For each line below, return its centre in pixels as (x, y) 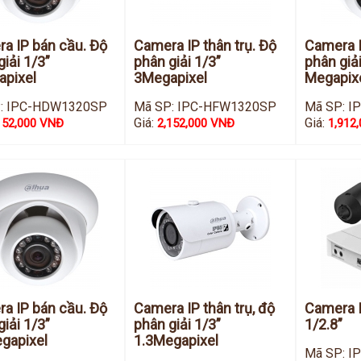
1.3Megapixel (176, 340)
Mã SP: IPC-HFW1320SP (205, 107)
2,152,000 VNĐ (196, 123)
